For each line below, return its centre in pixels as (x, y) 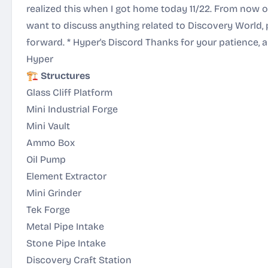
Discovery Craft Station (79, 260)
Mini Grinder (54, 193)
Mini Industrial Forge (72, 109)
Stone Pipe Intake (66, 243)
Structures (66, 76)
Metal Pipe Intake (65, 226)
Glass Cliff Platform (69, 92)
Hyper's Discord (108, 42)
